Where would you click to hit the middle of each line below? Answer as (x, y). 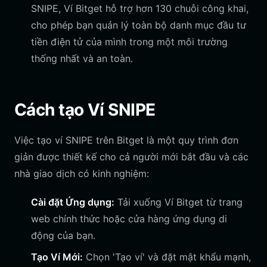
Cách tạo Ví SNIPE (85, 110)
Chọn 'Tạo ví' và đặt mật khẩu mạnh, (167, 257)
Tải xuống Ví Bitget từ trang (178, 202)
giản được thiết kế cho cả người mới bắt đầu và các (131, 157)
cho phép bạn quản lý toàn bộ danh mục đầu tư (139, 25)
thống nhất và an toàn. (82, 58)
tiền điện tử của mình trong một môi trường (129, 42)
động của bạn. (63, 235)
